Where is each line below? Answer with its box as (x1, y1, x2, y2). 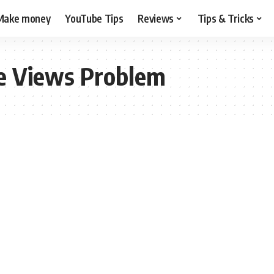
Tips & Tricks (197, 11, 254, 25)
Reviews (138, 11, 174, 25)
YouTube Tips (65, 11, 124, 25)
